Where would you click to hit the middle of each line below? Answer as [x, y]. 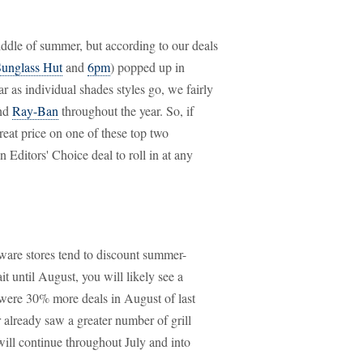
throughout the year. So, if [126, 111]
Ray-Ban [35, 111]
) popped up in [147, 67]
